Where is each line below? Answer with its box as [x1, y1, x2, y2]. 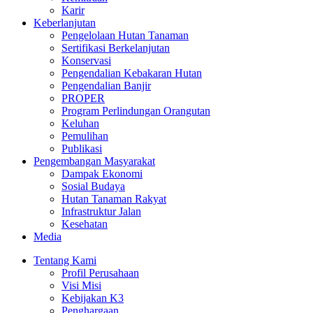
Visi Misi [61, 279, 101, 291]
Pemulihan [61, 130, 108, 142]
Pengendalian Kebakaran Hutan [61, 67, 202, 79]
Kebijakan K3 [61, 292, 124, 304]
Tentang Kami [34, 254, 96, 266]
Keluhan [61, 117, 99, 129]
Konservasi [61, 54, 111, 66]
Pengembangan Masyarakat [34, 155, 155, 167]
